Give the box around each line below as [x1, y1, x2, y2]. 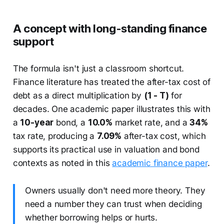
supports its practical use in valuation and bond [12, 144, 199, 154]
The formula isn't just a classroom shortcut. [12, 63, 184, 73]
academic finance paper [112, 157, 207, 168]
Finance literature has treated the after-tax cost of [12, 76, 210, 87]
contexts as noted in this [12, 157, 112, 168]
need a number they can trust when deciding [24, 198, 202, 209]
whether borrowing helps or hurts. [24, 212, 158, 222]
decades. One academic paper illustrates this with [12, 103, 210, 114]
